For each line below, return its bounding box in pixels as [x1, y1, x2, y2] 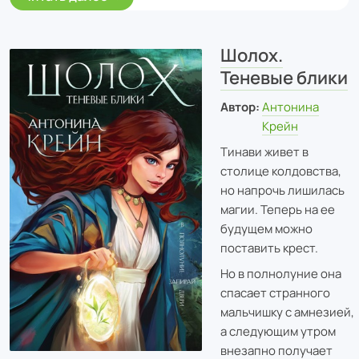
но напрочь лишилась [220, 181, 345, 199]
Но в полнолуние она [220, 264, 341, 282]
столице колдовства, [220, 162, 341, 179]
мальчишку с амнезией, [220, 303, 354, 321]
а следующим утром [220, 322, 336, 340]
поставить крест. [220, 239, 318, 256]
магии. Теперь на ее [220, 200, 335, 218]
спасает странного [220, 284, 330, 301]
